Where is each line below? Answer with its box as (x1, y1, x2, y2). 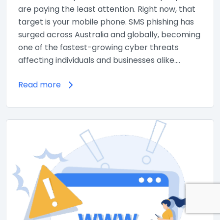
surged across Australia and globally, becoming (18, 28, 200, 40)
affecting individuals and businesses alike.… (18, 54, 180, 66)
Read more (18, 79, 61, 90)
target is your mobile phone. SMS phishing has (18, 16, 194, 27)
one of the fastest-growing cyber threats (18, 41, 179, 53)
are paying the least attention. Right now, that (18, 3, 195, 15)
